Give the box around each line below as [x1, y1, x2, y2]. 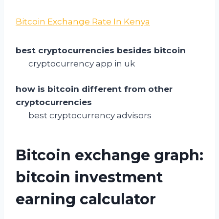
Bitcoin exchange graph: [16, 146, 203, 165]
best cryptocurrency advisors [28, 110, 152, 121]
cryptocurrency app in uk [28, 58, 135, 68]
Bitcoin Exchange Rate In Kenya [16, 16, 150, 26]
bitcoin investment [16, 168, 163, 187]
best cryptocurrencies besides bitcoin [16, 45, 186, 55]
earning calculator [16, 190, 156, 209]
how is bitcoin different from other [16, 84, 173, 94]
